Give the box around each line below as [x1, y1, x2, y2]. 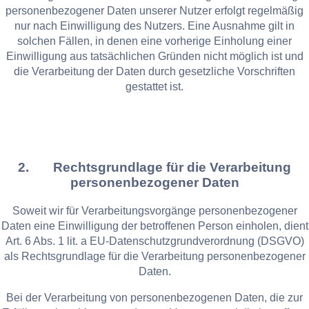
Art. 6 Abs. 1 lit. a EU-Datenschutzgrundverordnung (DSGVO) [5, 235, 304, 247]
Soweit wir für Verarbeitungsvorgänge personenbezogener [12, 204, 297, 217]
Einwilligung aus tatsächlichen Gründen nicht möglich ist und [6, 50, 303, 63]
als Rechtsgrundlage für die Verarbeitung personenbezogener [3, 250, 306, 262]
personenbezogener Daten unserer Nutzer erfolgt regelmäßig [6, 5, 303, 17]
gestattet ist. [126, 81, 183, 93]
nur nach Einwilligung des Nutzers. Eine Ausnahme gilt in [14, 20, 295, 32]
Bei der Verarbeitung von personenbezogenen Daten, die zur [6, 291, 303, 303]
